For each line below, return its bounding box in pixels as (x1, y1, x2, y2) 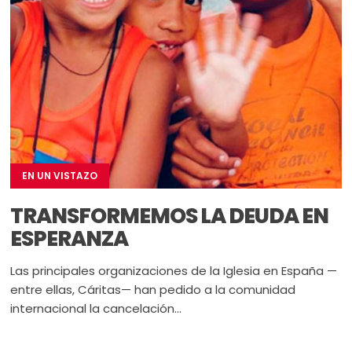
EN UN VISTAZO (22, 168, 98, 182)
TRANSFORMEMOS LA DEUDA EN (10, 200, 329, 230)
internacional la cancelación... (10, 299, 182, 317)
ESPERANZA (10, 223, 129, 253)
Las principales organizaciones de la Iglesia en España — (10, 262, 338, 279)
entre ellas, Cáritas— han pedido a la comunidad (10, 280, 296, 298)
